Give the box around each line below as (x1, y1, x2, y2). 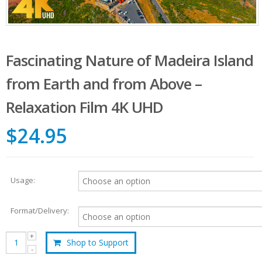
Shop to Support (66, 236, 129, 248)
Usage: (10, 174, 35, 185)
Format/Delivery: (10, 205, 69, 216)
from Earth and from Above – (6, 73, 202, 95)
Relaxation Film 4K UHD (6, 96, 163, 118)
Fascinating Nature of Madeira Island (6, 50, 253, 71)
